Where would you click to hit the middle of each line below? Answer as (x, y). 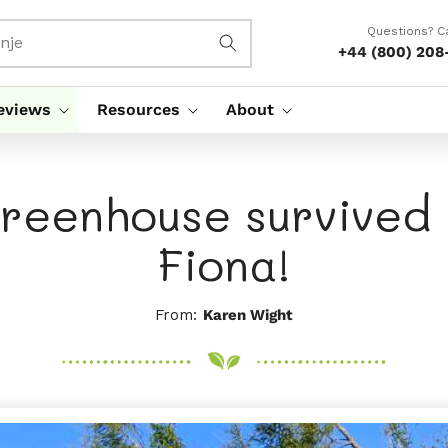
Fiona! (224, 263)
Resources (138, 109)
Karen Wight (248, 314)
